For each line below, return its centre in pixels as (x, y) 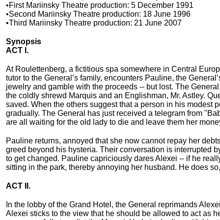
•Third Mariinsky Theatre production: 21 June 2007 (94, 23)
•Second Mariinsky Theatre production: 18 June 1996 (98, 14)
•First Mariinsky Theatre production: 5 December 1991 (100, 5)
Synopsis (24, 42)
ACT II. (18, 186)
